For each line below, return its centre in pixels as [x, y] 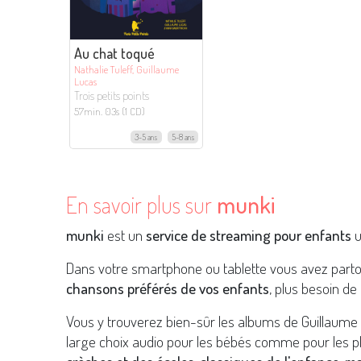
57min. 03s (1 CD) [110, 110]
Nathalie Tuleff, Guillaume [127, 69]
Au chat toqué [114, 54]
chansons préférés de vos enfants [168, 288]
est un [125, 235]
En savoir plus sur [141, 205]
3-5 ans [146, 137]
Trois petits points [112, 95]
